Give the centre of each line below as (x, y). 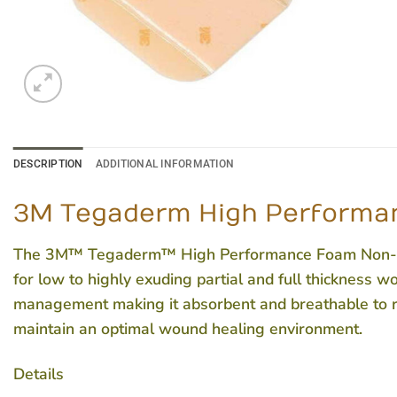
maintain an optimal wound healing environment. (188, 328)
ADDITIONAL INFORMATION (164, 164)
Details (39, 374)
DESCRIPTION (48, 164)
